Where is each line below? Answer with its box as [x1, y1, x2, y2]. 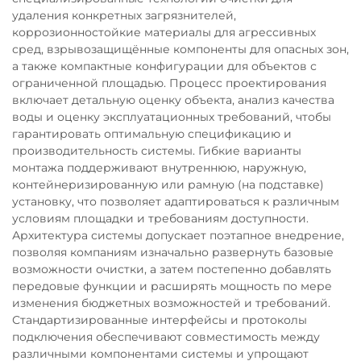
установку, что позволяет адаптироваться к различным [12, 194, 339, 209]
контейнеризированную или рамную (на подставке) [12, 177, 324, 192]
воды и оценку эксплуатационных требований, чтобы [12, 110, 331, 124]
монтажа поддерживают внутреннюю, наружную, [12, 160, 306, 175]
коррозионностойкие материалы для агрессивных [12, 25, 316, 39]
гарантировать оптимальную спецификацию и [12, 127, 292, 141]
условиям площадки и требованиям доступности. [12, 211, 309, 226]
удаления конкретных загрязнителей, [12, 8, 236, 23]
